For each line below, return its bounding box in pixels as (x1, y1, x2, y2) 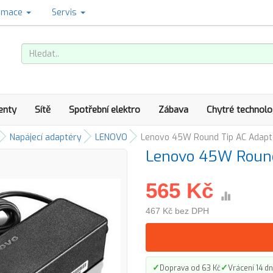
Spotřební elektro (69, 104, 140, 116)
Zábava (158, 104, 188, 116)
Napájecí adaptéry (10, 132, 82, 143)
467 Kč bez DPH (146, 206, 209, 216)
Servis (52, 7, 79, 18)
